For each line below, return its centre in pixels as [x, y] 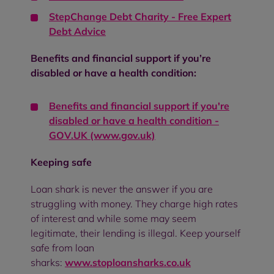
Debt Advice [77, 31]
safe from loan [62, 247]
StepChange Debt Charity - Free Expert [140, 16]
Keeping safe [61, 162]
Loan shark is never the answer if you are [122, 189]
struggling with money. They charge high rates [134, 203]
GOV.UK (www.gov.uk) [102, 135]
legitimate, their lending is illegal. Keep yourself [135, 233]
